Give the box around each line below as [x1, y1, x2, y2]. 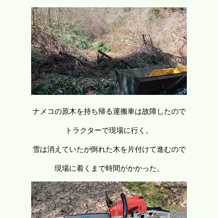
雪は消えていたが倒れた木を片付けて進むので [32, 145, 186, 154]
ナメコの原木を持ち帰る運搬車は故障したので [32, 107, 186, 116]
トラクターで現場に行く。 [65, 126, 153, 135]
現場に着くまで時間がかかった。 [54, 163, 164, 173]
